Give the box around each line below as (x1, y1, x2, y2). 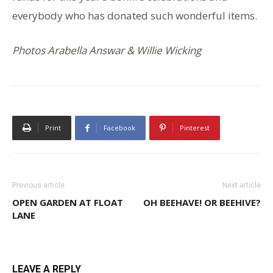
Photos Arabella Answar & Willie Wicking (12, 43, 201, 58)
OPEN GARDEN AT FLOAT (12, 196, 123, 209)
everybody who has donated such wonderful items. (12, 9, 257, 23)
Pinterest (180, 123, 210, 133)
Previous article (12, 181, 65, 190)
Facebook (104, 123, 135, 133)
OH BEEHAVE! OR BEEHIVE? (143, 196, 261, 209)
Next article (222, 181, 261, 190)
